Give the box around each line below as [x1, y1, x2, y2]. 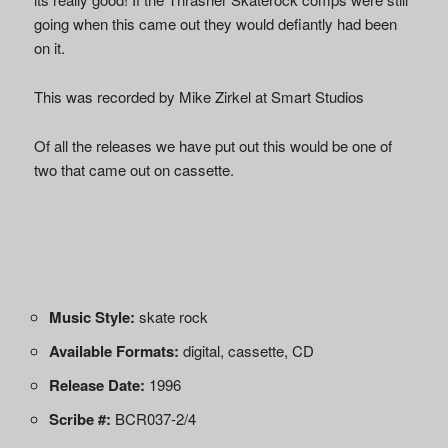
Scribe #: [48, 407, 111, 430]
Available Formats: [48, 339, 179, 362]
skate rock [134, 305, 208, 327]
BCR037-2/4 [110, 407, 196, 429]
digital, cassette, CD [178, 339, 314, 361]
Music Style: [48, 305, 135, 328]
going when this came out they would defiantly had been [33, 12, 397, 34]
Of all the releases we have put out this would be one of [33, 134, 392, 156]
